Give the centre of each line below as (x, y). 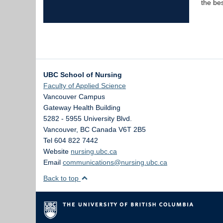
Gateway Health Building (82, 108)
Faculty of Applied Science (85, 86)
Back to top (62, 178)
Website (57, 151)
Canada (104, 129)
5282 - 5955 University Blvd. (88, 118)
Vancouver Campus (74, 97)
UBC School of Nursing (83, 75)
